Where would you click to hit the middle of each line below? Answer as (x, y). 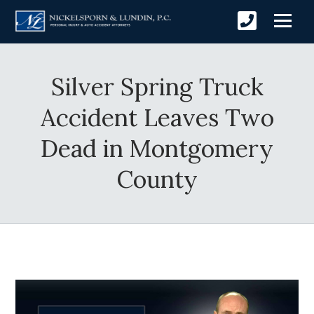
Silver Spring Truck (157, 87)
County (157, 179)
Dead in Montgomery (157, 149)
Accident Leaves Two (157, 118)
